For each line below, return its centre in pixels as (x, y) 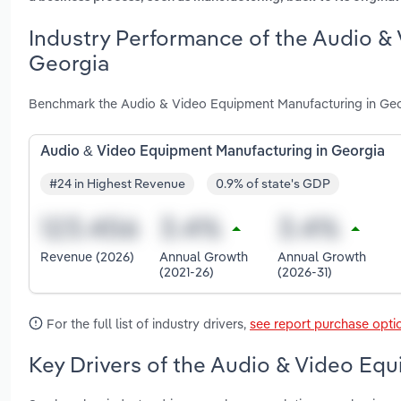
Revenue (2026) (87, 257)
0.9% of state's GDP (273, 184)
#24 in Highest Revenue (117, 184)
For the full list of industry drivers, (146, 323)
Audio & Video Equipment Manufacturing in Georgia (213, 152)
